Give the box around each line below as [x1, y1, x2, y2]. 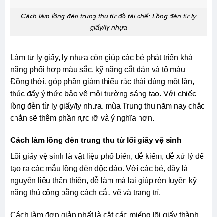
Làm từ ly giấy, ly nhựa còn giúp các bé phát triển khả [10, 53, 193, 62]
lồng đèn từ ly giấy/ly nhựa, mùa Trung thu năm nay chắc [10, 102, 205, 110]
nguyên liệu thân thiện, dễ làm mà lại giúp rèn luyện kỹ [10, 176, 197, 185]
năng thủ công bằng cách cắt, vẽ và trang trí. [10, 188, 161, 197]
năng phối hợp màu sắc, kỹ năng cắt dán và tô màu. [10, 65, 187, 74]
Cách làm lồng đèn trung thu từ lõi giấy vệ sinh [10, 136, 182, 145]
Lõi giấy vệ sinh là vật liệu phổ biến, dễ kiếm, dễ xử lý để [10, 152, 204, 161]
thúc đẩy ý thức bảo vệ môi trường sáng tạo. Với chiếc [10, 90, 196, 98]
